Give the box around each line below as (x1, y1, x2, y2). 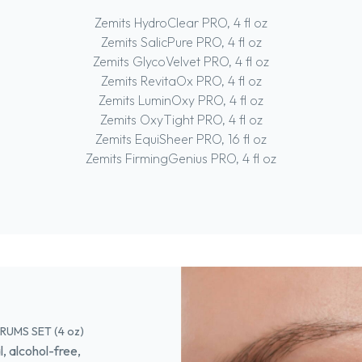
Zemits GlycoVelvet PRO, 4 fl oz (93, 53, 269, 69)
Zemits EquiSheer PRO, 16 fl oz (95, 131, 267, 147)
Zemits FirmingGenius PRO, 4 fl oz (86, 150, 276, 166)
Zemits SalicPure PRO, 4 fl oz (100, 34, 262, 50)
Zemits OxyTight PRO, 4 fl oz (99, 112, 263, 128)
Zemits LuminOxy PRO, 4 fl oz (99, 92, 263, 108)
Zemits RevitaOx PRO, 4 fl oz (100, 73, 262, 89)
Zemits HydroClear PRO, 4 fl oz (95, 15, 267, 31)
